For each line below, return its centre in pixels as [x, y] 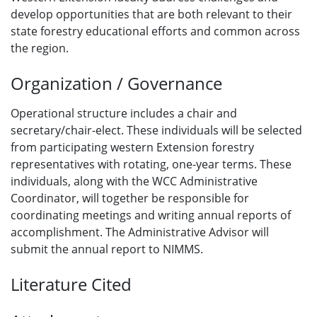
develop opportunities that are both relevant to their [151, 14]
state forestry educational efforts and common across [155, 31]
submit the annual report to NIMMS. [107, 249]
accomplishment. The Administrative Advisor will [140, 232]
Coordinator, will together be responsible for [130, 198]
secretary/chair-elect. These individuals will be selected [156, 130]
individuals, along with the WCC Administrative [134, 181]
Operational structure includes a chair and [124, 113]
